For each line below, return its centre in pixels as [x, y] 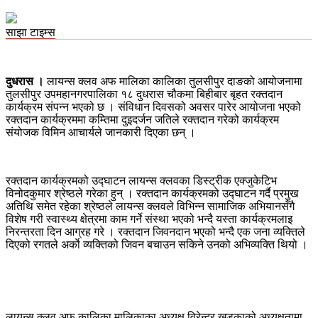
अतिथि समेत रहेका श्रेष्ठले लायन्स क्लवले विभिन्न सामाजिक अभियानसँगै [150, 206]
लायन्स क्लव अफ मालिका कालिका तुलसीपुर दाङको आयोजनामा [173, 81]
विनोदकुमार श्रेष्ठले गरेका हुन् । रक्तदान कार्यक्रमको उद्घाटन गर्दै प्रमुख [152, 193]
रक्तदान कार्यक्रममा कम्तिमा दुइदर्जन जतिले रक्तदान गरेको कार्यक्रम [142, 119]
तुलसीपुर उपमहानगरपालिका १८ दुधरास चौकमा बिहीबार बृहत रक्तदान [144, 94]
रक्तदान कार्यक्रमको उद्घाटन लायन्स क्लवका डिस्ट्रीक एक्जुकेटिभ [141, 180]
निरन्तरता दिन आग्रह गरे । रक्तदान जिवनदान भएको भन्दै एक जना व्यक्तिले [155, 231]
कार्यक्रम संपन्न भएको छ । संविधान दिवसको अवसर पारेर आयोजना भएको [153, 106]
